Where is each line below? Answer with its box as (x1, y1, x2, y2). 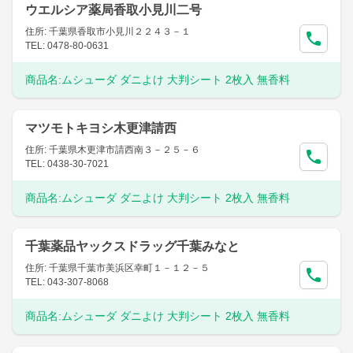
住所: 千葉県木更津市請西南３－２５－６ (25, 144, 200, 155)
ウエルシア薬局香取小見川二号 (25, 3, 202, 17)
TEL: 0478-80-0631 (25, 40, 109, 51)
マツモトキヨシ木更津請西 (25, 121, 176, 135)
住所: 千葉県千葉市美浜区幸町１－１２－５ (25, 262, 210, 273)
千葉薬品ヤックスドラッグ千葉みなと (25, 240, 240, 253)
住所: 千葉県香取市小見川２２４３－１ (25, 26, 191, 37)
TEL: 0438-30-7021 (25, 158, 109, 169)
